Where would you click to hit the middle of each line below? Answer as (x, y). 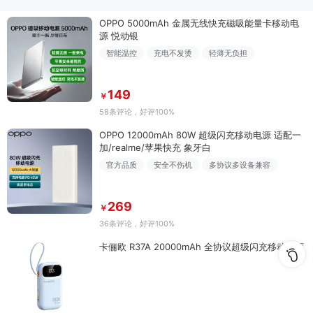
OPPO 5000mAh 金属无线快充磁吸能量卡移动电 (199, 23)
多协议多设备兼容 (240, 165)
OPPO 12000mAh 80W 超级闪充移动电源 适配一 (200, 135)
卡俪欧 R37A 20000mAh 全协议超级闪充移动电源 (202, 247)
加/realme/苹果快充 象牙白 (155, 147)
